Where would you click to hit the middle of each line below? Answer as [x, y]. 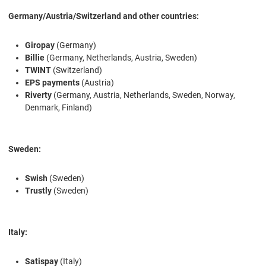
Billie [35, 58]
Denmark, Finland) [58, 108]
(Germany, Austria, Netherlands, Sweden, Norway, [143, 95]
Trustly [38, 191]
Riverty [38, 95]
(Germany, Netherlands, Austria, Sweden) [121, 58]
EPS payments [52, 83]
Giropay [40, 45]
